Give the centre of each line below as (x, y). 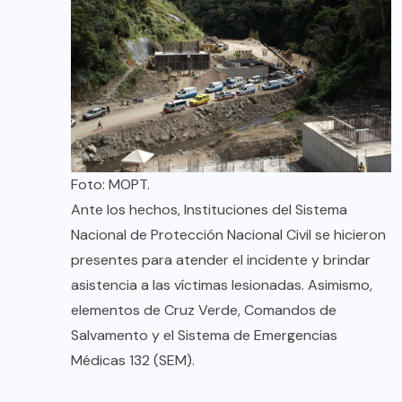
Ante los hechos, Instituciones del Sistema (209, 210)
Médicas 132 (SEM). (133, 361)
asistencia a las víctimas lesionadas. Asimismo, (222, 285)
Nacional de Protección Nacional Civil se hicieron (228, 235)
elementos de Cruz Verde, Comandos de (204, 310)
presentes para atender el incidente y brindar (221, 260)
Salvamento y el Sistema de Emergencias (204, 336)
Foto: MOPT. (110, 185)
